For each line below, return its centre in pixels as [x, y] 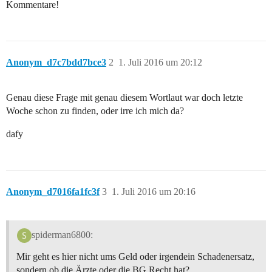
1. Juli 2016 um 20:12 [160, 63]
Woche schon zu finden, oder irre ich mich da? [95, 111]
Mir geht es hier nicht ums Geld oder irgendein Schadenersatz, [135, 256]
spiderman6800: [62, 234]
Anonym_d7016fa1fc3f [53, 192]
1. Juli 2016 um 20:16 [154, 192]
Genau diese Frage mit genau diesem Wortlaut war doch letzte [124, 98]
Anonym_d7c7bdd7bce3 [56, 63]
